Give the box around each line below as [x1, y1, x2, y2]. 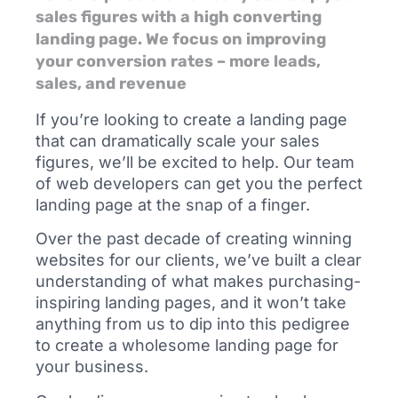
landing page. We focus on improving [36, 28, 326, 49]
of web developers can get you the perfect [36, 173, 362, 193]
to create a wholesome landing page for [36, 336, 338, 355]
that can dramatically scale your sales [36, 131, 320, 150]
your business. [36, 357, 148, 377]
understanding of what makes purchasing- [36, 272, 361, 291]
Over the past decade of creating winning [36, 229, 352, 249]
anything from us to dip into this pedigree [36, 314, 350, 334]
